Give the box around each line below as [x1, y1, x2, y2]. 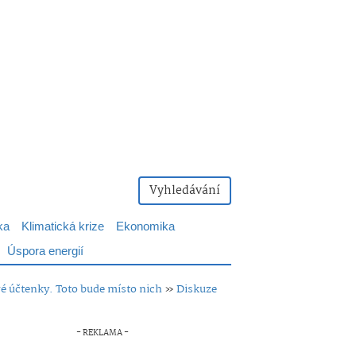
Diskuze [176, 281, 217, 298]
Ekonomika [116, 217, 175, 237]
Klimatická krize [21, 217, 104, 237]
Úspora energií [7, 242, 83, 261]
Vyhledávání [149, 181, 220, 200]
